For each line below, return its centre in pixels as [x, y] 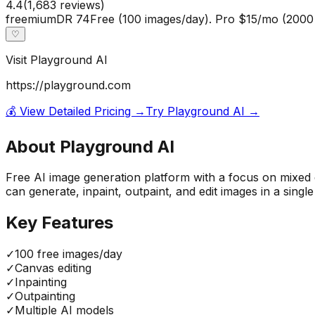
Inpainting [41, 282]
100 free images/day [69, 254]
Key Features [59, 223]
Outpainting [45, 296]
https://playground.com [68, 85]
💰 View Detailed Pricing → [76, 111]
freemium [31, 19]
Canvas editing [53, 268]
